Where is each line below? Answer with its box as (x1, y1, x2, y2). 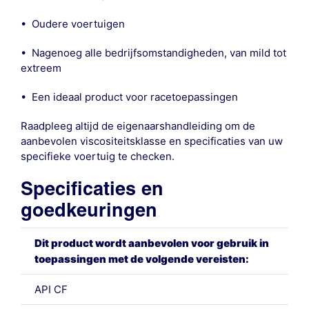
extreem (20, 61, 61, 75)
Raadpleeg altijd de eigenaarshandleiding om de (20, 119, 255, 133)
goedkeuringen (20, 199, 163, 222)
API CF (34, 283, 68, 297)
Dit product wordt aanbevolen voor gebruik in (34, 237, 269, 250)
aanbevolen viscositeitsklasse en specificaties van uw (20, 134, 283, 148)
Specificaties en (20, 177, 163, 201)
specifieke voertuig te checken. (20, 150, 175, 163)
